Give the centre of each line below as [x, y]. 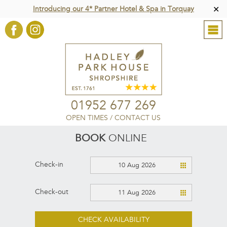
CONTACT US [138, 118]
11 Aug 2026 [137, 193]
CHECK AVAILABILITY [113, 220]
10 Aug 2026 [137, 165]
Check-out [52, 192]
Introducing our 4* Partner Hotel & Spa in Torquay [113, 9]
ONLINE [126, 138]
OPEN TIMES [87, 118]
